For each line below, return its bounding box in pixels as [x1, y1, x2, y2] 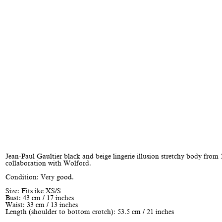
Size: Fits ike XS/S [5, 187, 61, 195]
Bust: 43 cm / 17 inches [5, 194, 74, 202]
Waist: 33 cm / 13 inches [5, 201, 78, 209]
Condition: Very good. [5, 173, 74, 181]
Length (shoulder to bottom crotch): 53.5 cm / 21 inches [5, 208, 176, 216]
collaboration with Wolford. [5, 160, 91, 167]
